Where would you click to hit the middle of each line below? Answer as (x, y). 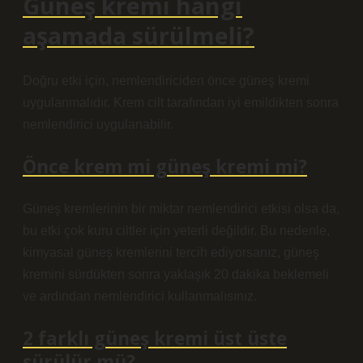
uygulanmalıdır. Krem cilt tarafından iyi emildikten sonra (181, 102)
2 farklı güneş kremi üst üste (155, 338)
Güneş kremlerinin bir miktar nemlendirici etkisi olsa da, (181, 209)
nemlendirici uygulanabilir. (98, 124)
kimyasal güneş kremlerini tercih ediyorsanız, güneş (171, 252)
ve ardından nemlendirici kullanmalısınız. (140, 296)
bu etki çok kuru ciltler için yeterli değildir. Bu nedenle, (176, 231)
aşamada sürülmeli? (139, 35)
